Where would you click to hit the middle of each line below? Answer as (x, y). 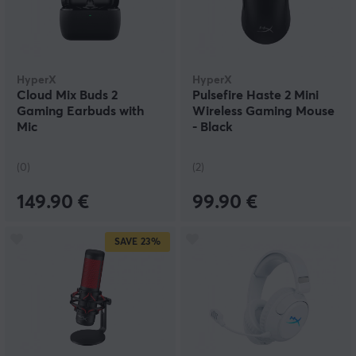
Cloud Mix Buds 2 (67, 95)
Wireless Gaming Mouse (263, 111)
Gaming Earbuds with (80, 111)
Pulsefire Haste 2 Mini (255, 95)
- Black (213, 127)
